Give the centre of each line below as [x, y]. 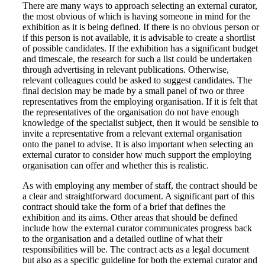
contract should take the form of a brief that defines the [124, 206]
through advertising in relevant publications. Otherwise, [126, 69]
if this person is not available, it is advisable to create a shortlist [139, 37]
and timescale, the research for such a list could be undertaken [137, 59]
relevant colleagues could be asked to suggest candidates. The [137, 80]
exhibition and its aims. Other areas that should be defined [130, 217]
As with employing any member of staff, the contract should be [140, 185]
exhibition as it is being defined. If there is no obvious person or [141, 27]
